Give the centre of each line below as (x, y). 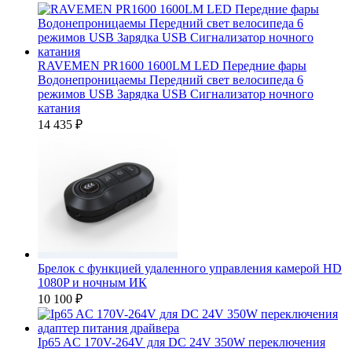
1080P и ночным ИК (92, 282)
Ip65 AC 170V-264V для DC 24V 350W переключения (181, 342)
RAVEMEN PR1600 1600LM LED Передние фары (172, 66)
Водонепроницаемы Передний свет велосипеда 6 (170, 80)
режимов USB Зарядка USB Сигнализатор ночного (176, 94)
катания (59, 108)
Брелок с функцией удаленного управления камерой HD (190, 268)
